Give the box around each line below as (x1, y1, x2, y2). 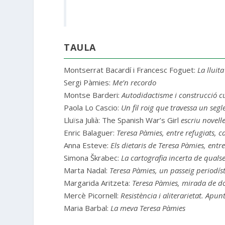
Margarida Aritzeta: (64, 178, 133, 188)
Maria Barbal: (64, 203, 111, 213)
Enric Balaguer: (64, 128, 117, 138)
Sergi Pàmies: (64, 77, 113, 88)
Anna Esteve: (64, 140, 111, 151)
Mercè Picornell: (64, 190, 121, 201)
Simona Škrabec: (64, 153, 122, 163)
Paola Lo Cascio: (64, 102, 122, 113)
